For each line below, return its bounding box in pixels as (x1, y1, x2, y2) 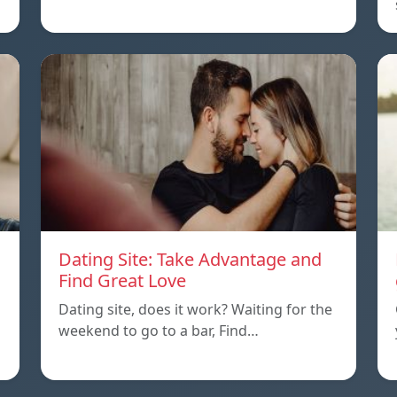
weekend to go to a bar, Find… (58, 320, 259, 340)
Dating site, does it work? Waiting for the (58, 299, 332, 319)
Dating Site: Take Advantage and (58, 246, 322, 271)
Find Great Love (58, 268, 186, 292)
